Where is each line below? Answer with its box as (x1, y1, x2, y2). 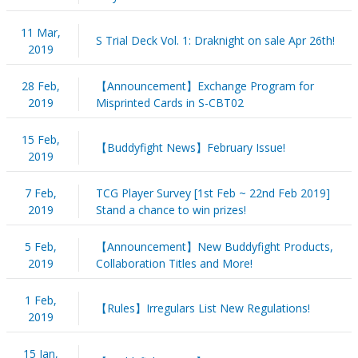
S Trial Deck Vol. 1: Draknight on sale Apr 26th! (95, 32, 335, 48)
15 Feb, (21, 131, 60, 147)
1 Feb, (24, 292, 57, 308)
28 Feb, (21, 78, 60, 93)
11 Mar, (20, 24, 61, 40)
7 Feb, (24, 185, 57, 201)
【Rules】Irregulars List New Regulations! (95, 300, 310, 316)
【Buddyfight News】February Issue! (95, 139, 285, 155)
